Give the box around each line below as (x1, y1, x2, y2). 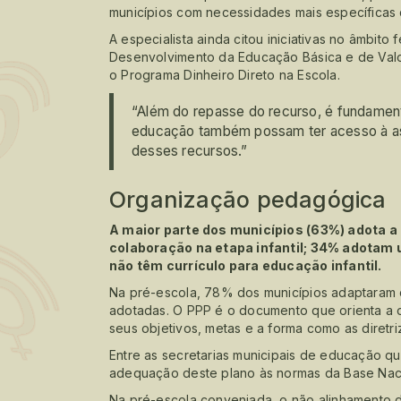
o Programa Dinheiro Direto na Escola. (109, 66, 340, 82)
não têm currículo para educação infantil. (109, 257, 382, 273)
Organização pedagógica (109, 185, 387, 213)
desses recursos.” (132, 141, 248, 159)
